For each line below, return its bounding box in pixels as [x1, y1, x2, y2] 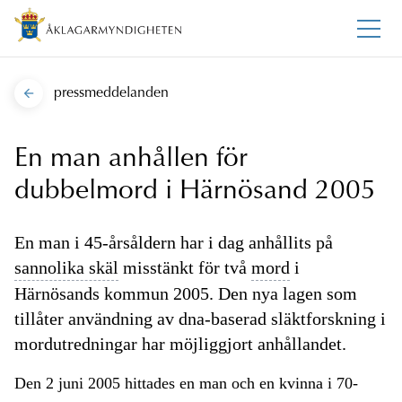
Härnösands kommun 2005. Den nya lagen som [14, 284, 357, 304]
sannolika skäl [14, 258, 118, 278]
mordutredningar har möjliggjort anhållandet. [14, 334, 346, 354]
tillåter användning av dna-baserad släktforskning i [14, 309, 386, 329]
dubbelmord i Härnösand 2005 [14, 179, 376, 206]
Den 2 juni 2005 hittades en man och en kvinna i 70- [14, 374, 358, 393]
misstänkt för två [118, 258, 251, 278]
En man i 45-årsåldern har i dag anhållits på [14, 232, 333, 253]
